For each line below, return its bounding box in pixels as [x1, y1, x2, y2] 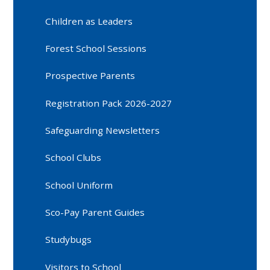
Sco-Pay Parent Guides [45, 206, 145, 219]
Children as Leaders [45, 14, 133, 27]
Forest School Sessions [45, 42, 147, 55]
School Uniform [45, 178, 113, 191]
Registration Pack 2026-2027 [45, 96, 172, 109]
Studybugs [45, 233, 92, 246]
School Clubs [45, 151, 102, 164]
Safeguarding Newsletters [45, 124, 160, 137]
